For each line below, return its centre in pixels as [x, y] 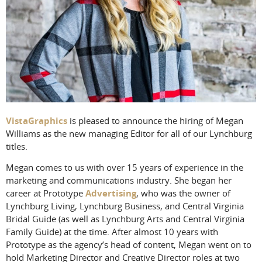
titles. [17, 146]
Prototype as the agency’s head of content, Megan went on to [129, 245]
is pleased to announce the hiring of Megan [155, 120]
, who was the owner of [183, 193]
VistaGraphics [37, 120]
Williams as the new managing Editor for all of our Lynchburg [129, 133]
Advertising [111, 193]
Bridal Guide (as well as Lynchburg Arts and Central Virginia [125, 219]
